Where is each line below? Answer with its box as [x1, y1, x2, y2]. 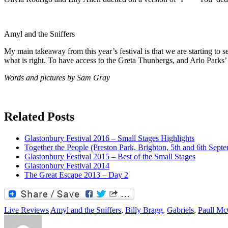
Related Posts [4, 109, 74, 123]
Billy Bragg [125, 205, 163, 214]
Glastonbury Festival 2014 [24, 161, 109, 170]
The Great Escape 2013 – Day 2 [24, 170, 128, 179]
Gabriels [167, 205, 194, 214]
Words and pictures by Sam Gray [4, 73, 110, 82]
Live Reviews [4, 205, 49, 214]
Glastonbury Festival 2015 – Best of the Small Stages [24, 152, 195, 161]
